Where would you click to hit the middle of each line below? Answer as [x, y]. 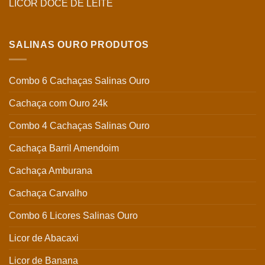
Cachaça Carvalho [48, 193]
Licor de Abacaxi [44, 238]
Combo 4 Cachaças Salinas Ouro [79, 125]
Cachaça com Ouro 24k [58, 103]
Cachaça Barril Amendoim [64, 148]
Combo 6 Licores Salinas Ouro [73, 215]
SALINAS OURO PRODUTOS [79, 45]
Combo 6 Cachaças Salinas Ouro [79, 80]
